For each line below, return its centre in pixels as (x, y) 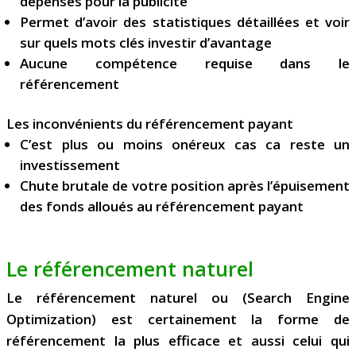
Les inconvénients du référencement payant (150, 124)
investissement (70, 165)
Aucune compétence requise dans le (185, 64)
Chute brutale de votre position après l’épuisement (185, 186)
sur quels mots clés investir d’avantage (146, 43)
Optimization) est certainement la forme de (178, 319)
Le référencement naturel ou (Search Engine (178, 298)
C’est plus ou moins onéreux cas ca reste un (185, 145)
